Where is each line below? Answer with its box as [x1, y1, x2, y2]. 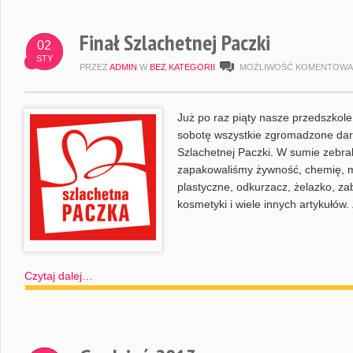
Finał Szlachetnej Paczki [80, 28, 270, 57]
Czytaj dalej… [24, 269, 93, 282]
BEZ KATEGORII [150, 62, 215, 72]
